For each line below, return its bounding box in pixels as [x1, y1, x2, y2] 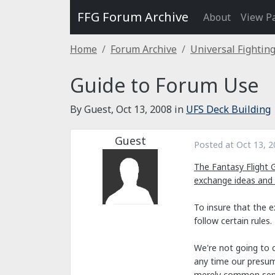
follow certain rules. [194, 215, 272, 227]
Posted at [194, 139, 236, 150]
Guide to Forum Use [70, 72, 259, 98]
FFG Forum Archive [77, 9, 188, 25]
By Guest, [70, 103, 116, 116]
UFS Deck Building [186, 103, 271, 116]
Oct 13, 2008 [116, 103, 172, 116]
